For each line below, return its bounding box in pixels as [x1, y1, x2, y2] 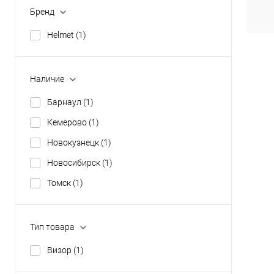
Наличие [30, 73, 64, 84]
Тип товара [30, 221, 75, 232]
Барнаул [47, 97, 83, 107]
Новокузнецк [47, 137, 101, 147]
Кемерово [47, 117, 89, 127]
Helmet [47, 30, 76, 40]
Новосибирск [47, 157, 102, 168]
